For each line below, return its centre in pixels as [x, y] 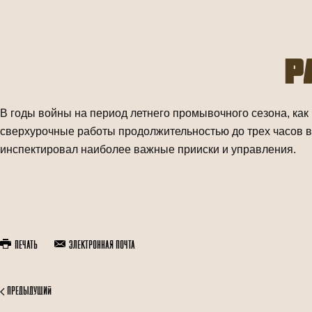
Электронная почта [101, 246]
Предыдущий [28, 292]
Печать [25, 246]
